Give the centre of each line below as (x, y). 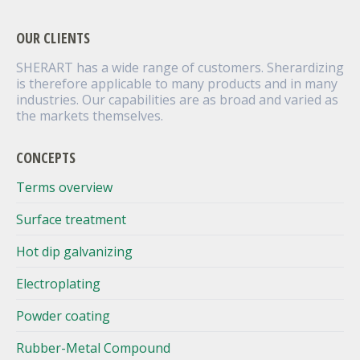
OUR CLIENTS (53, 37)
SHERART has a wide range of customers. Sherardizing (180, 67)
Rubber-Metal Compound (93, 348)
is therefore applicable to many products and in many (177, 83)
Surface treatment (71, 219)
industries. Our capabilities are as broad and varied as (177, 99)
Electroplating (58, 283)
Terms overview (64, 187)
